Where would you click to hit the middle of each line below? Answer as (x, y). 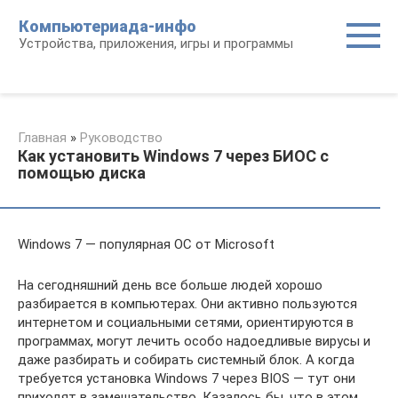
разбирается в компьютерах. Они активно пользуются (187, 304)
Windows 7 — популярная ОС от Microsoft (146, 244)
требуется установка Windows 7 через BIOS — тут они (187, 378)
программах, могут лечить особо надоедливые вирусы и (194, 341)
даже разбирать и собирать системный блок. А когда (186, 360)
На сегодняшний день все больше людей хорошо (170, 285)
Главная (42, 138)
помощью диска (82, 173)
